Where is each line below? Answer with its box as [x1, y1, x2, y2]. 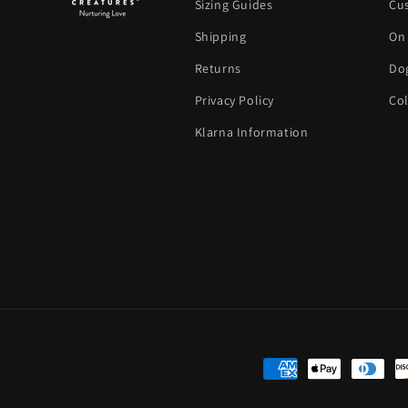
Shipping [194, 28, 247, 45]
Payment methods [262, 352, 381, 372]
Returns [194, 60, 241, 76]
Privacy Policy [194, 92, 274, 108]
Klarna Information [194, 124, 309, 140]
